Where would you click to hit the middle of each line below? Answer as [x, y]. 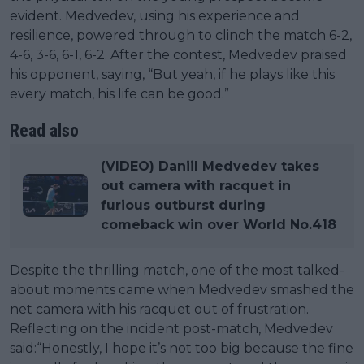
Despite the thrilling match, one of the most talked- [177, 270]
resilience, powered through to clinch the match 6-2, [181, 35]
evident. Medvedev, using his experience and [155, 15]
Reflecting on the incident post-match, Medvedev [171, 328]
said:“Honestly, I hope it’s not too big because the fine [182, 348]
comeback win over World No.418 [219, 224]
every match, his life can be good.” [119, 93]
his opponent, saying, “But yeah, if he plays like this [172, 74]
